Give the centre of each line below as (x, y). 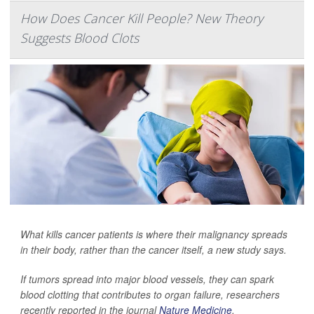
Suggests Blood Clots (80, 37)
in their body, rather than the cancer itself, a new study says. (153, 249)
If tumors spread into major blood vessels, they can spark (147, 279)
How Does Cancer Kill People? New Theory (142, 18)
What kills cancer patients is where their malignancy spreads (154, 234)
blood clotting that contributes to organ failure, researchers (150, 294)
